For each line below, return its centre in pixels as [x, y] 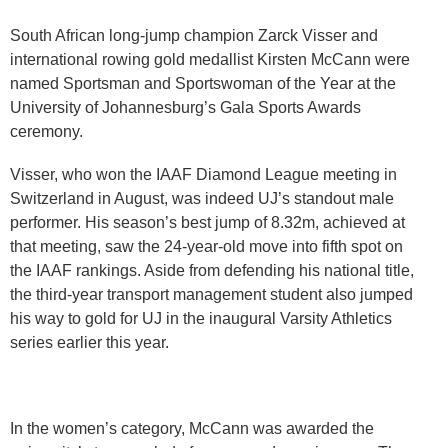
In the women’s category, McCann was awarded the [192, 429]
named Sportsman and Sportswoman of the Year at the [203, 83]
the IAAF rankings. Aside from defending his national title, [212, 271]
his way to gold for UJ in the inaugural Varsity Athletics [201, 319]
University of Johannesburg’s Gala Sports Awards [185, 107]
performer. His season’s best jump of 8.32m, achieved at [207, 223]
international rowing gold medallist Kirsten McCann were [210, 59]
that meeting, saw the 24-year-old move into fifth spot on [206, 247]
